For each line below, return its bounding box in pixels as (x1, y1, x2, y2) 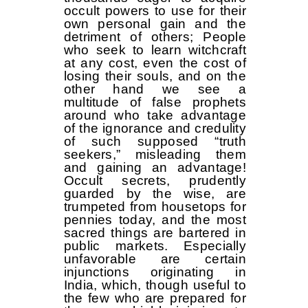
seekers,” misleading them (63, 147, 246, 162)
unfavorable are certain (63, 252, 246, 267)
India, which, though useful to (63, 278, 246, 293)
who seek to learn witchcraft (63, 43, 246, 58)
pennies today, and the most (63, 212, 246, 228)
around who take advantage (63, 108, 246, 123)
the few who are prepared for (63, 291, 246, 306)
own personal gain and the (63, 16, 246, 32)
